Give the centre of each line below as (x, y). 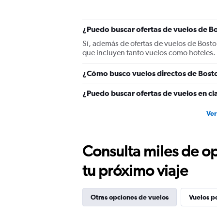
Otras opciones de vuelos (130, 197)
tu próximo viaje (135, 170)
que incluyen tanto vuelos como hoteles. (149, 53)
